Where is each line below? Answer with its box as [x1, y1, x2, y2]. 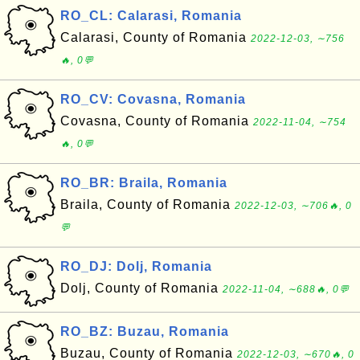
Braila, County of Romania [60, 198, 235, 211]
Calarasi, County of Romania [60, 31, 251, 44]
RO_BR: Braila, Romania [60, 176, 227, 190]
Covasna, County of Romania [60, 114, 253, 128]
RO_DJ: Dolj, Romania [60, 260, 212, 273]
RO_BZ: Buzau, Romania [60, 325, 229, 338]
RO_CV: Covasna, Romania [60, 92, 246, 106]
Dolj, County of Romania [60, 281, 223, 295]
